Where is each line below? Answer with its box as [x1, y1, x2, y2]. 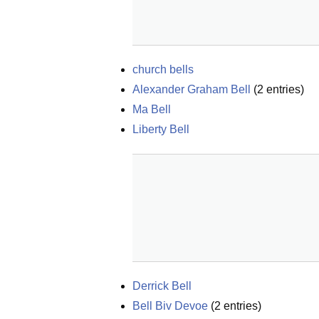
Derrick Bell [132, 280, 192, 292]
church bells [132, 63, 194, 75]
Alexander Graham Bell [132, 83, 251, 95]
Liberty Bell [132, 123, 189, 135]
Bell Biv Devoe [132, 300, 208, 312]
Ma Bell [132, 103, 171, 115]
